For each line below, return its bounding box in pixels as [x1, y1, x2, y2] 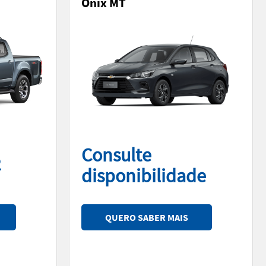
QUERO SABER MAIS [105, 211, 188, 223]
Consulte [81, 142, 151, 167]
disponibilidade [81, 163, 206, 188]
